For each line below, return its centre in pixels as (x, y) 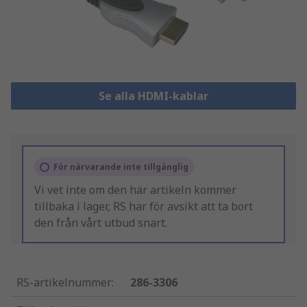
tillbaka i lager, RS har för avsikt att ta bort (144, 207)
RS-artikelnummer (64, 283)
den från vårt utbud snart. (101, 223)
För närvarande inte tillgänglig (121, 167)
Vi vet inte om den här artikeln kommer (135, 190)
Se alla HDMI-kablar (153, 96)
